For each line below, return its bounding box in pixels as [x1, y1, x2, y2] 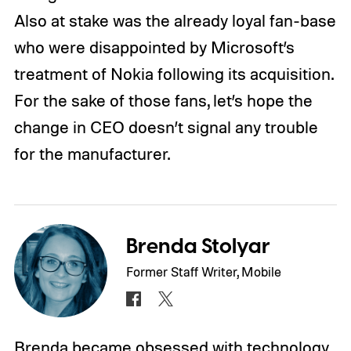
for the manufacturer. [13, 143, 170, 165]
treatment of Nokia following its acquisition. [13, 63, 333, 85]
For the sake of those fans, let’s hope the [13, 90, 313, 111]
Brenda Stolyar [126, 231, 271, 262]
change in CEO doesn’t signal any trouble [13, 117, 318, 138]
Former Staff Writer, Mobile [126, 262, 282, 280]
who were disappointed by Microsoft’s [13, 37, 295, 58]
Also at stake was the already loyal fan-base [13, 10, 336, 31]
